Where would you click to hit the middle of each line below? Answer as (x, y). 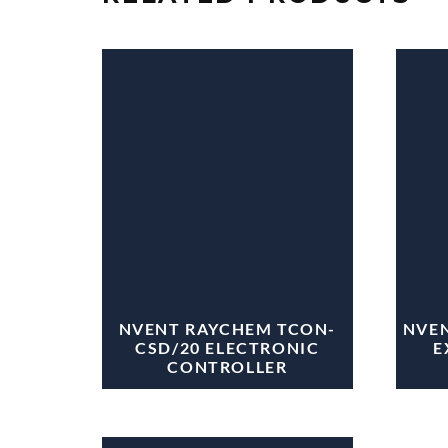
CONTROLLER (227, 366)
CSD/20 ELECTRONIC (227, 347)
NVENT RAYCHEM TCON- (227, 328)
